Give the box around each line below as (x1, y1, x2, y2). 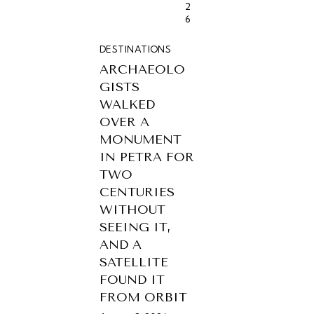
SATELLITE (100, 254, 168, 269)
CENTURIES (100, 184, 175, 199)
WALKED (100, 97, 155, 111)
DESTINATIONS (100, 43, 172, 55)
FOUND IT (100, 272, 165, 287)
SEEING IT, (100, 219, 171, 234)
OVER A (100, 114, 149, 129)
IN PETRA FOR (100, 149, 194, 164)
